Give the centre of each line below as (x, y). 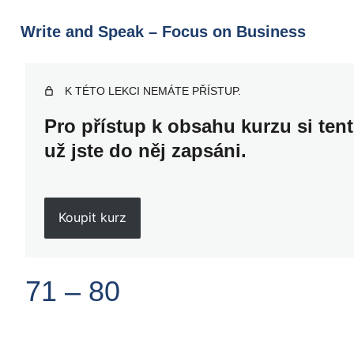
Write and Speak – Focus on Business (163, 31)
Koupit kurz (92, 218)
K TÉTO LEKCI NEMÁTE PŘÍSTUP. (153, 91)
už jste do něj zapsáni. (145, 151)
